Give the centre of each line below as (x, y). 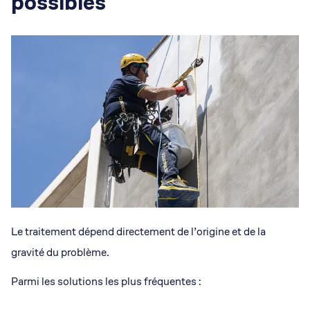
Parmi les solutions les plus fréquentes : (106, 282)
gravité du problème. (60, 253)
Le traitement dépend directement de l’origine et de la (138, 232)
